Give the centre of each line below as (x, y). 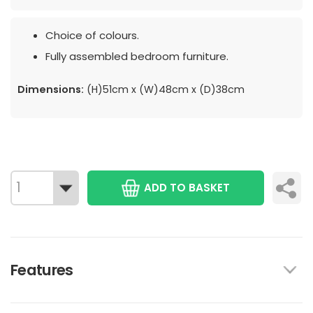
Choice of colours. (92, 36)
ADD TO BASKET (187, 187)
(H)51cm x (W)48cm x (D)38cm (164, 89)
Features (42, 270)
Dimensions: (51, 89)
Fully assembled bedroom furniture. (137, 56)
